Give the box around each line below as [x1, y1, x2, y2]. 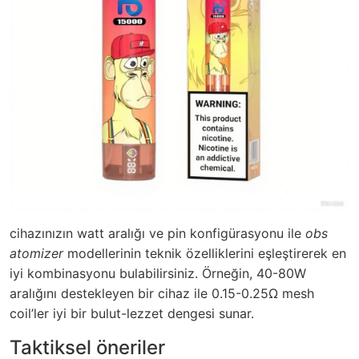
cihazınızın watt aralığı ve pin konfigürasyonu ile [10, 224, 305, 241]
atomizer [10, 244, 63, 261]
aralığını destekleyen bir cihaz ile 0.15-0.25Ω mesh [10, 284, 314, 301]
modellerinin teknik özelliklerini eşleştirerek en [63, 244, 346, 261]
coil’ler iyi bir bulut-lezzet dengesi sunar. [10, 305, 254, 321]
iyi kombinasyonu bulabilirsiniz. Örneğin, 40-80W [10, 264, 306, 281]
